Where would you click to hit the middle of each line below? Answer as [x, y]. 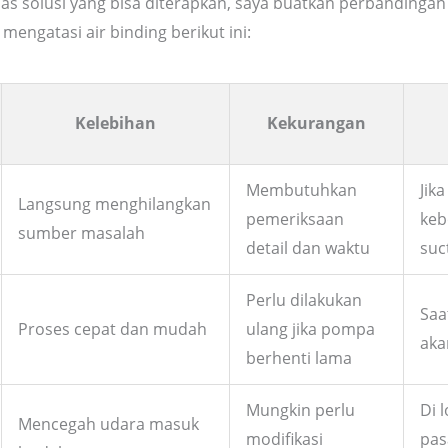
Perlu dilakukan [304, 299]
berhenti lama [299, 357]
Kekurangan [316, 122]
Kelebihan [115, 122]
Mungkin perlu [300, 409]
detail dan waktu [308, 247]
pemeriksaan [295, 218]
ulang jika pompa [310, 328]
